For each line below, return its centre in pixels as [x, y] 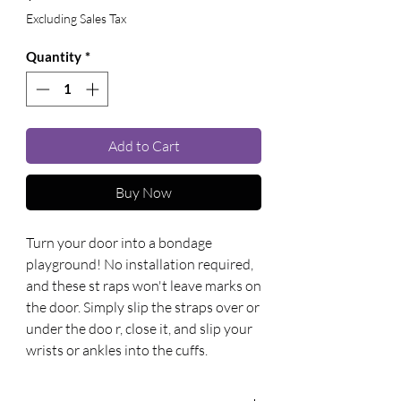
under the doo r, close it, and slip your [139, 328]
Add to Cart [144, 145]
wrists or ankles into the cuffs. [117, 350]
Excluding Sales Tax [76, 18]
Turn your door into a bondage [119, 242]
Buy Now [144, 192]
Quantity [54, 56]
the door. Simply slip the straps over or [143, 307]
